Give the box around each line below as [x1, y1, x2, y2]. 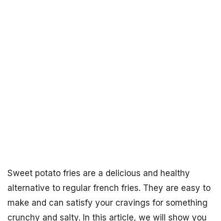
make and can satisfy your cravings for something [7, 198, 208, 208]
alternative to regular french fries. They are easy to [7, 183, 211, 193]
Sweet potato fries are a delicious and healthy [7, 168, 190, 178]
